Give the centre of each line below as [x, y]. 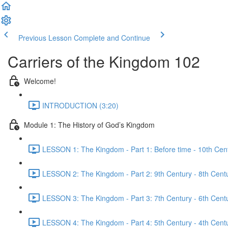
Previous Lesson [45, 38]
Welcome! [40, 81]
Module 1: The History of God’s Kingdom [89, 124]
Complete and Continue [112, 38]
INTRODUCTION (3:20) [80, 105]
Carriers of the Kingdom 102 [104, 61]
